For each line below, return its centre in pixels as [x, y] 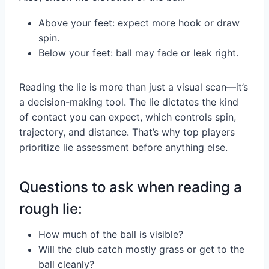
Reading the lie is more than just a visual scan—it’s [134, 87]
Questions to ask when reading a [131, 187]
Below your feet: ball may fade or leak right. [138, 53]
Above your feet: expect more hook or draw [139, 23]
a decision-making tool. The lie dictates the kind [129, 102]
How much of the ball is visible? [111, 234]
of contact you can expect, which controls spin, [128, 117]
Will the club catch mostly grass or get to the [141, 249]
